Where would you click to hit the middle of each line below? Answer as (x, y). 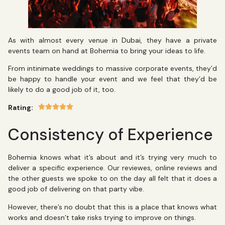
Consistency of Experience (110, 135)
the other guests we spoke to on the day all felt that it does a (113, 179)
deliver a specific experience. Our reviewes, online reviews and (113, 168)
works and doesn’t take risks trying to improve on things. (102, 217)
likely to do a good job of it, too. (62, 90)
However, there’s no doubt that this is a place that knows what (113, 207)
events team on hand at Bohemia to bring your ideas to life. (107, 50)
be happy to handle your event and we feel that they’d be (113, 79)
